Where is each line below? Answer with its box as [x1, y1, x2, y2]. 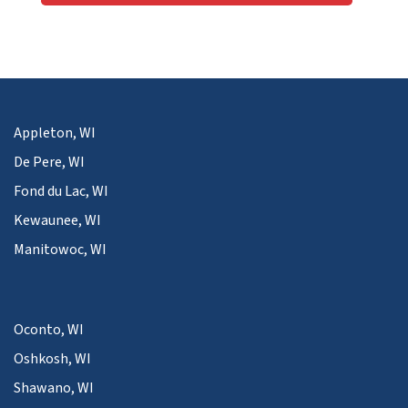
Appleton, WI [14, 122, 96, 143]
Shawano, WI [14, 377, 94, 398]
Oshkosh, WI [14, 348, 91, 369]
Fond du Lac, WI [14, 180, 108, 201]
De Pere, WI [14, 151, 85, 172]
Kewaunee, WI [14, 209, 101, 230]
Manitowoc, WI [14, 239, 107, 260]
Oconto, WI [14, 319, 84, 340]
